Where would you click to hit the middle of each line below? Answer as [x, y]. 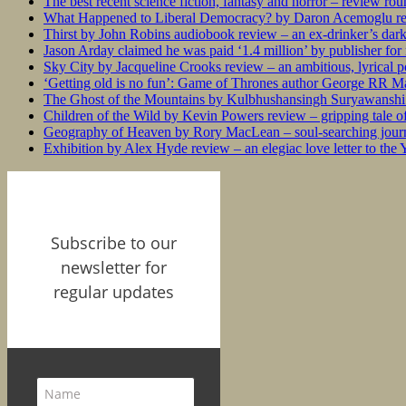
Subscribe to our [114, 242]
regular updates [114, 291]
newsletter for [114, 267]
